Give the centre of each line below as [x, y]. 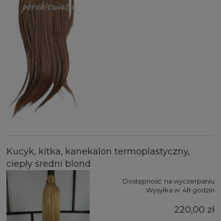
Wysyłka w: [164, 190]
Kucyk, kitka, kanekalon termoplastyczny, [98, 152]
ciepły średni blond [49, 164]
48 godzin [199, 190]
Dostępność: [143, 181]
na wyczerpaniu [189, 181]
